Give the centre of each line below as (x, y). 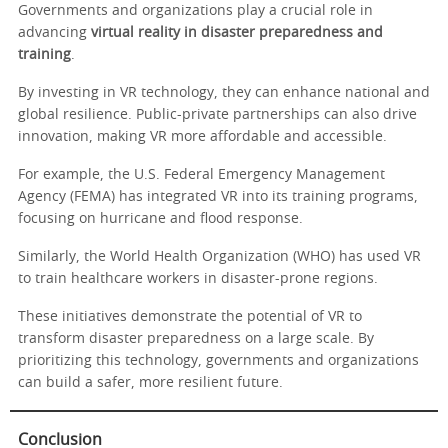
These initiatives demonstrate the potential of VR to (190, 317)
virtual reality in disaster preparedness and (237, 33)
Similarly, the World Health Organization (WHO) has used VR (219, 257)
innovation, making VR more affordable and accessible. (202, 137)
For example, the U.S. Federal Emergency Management (201, 175)
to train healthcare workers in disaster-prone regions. (198, 279)
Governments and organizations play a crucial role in (195, 11)
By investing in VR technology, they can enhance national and (224, 93)
